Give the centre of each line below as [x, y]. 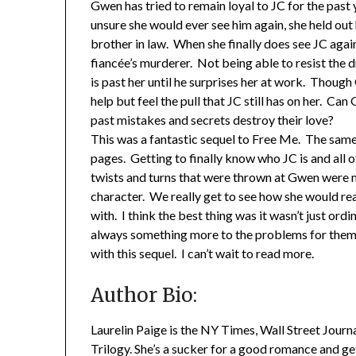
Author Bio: [144, 296]
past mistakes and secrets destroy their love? [213, 120]
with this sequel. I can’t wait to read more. [203, 253]
